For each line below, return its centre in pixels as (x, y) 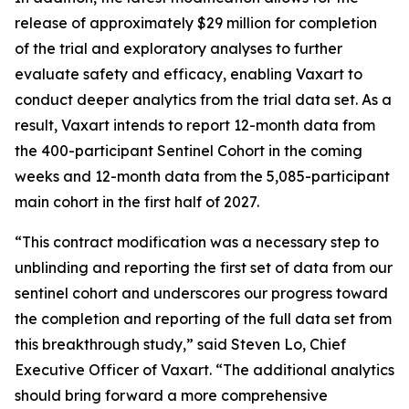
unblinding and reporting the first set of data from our (204, 267)
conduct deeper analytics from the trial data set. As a (203, 100)
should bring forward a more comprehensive (171, 395)
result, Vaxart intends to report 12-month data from (195, 125)
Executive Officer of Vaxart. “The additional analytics (204, 370)
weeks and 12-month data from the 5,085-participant (202, 176)
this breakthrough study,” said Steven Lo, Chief (180, 344)
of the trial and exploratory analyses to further (178, 48)
